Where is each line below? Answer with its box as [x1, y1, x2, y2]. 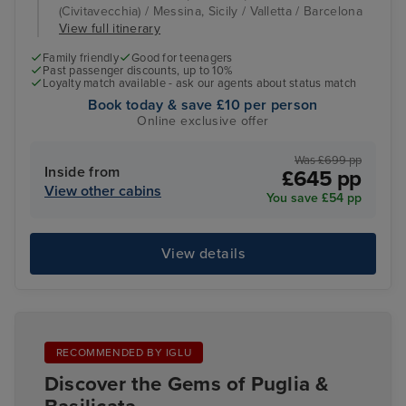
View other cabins [44, 181, 161, 200]
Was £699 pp [295, 152, 362, 168]
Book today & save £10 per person [88, 96, 318, 115]
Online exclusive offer [137, 113, 269, 130]
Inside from [44, 162, 121, 181]
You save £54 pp [266, 189, 362, 206]
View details [160, 245, 246, 264]
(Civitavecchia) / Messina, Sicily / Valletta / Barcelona [59, 4, 362, 19]
